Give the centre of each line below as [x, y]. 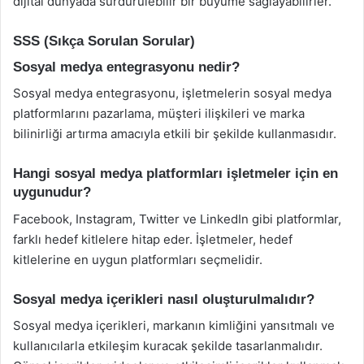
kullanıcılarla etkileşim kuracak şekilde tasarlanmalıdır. [168, 346]
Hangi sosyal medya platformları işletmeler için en [175, 173]
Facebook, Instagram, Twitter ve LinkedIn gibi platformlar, [177, 219]
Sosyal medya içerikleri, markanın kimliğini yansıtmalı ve [174, 325]
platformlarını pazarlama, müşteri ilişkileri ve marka [159, 113]
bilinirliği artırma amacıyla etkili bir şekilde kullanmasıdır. [175, 134]
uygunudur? [52, 192]
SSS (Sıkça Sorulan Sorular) [104, 41]
